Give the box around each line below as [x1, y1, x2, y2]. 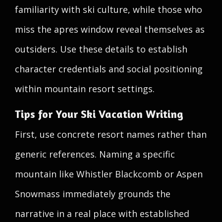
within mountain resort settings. [15, 83, 155, 95]
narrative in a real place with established [15, 208, 189, 220]
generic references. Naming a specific [15, 148, 175, 160]
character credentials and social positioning [15, 63, 203, 75]
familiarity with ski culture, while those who [15, 3, 202, 15]
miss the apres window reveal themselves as [15, 23, 205, 35]
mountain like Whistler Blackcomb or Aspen [15, 168, 203, 180]
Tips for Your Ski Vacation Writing [15, 108, 183, 120]
